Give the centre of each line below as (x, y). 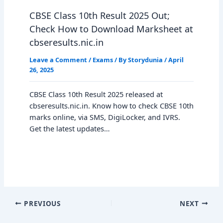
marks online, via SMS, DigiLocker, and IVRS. (105, 117)
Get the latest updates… (69, 129)
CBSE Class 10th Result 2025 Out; (99, 15)
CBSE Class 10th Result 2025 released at (96, 94)
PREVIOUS (41, 203)
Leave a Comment (58, 59)
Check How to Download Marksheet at (111, 29)
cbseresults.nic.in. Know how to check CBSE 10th (111, 106)
